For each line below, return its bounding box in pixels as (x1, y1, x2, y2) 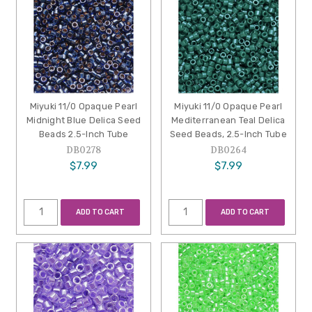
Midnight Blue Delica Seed (26, 115, 141, 126)
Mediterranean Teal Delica (171, 115, 286, 126)
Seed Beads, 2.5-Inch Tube (169, 129, 287, 140)
